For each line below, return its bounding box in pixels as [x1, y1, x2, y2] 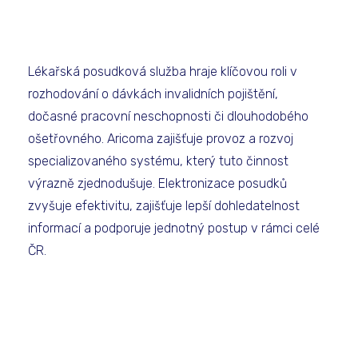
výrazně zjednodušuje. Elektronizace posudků [28, 176, 287, 191]
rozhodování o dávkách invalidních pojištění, [28, 86, 278, 101]
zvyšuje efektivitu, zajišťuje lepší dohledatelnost [28, 198, 300, 213]
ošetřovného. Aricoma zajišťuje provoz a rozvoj [28, 131, 293, 146]
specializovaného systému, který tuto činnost [28, 153, 288, 169]
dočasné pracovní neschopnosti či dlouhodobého [28, 109, 308, 124]
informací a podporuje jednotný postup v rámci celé [28, 221, 320, 236]
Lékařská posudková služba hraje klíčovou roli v [28, 64, 297, 79]
